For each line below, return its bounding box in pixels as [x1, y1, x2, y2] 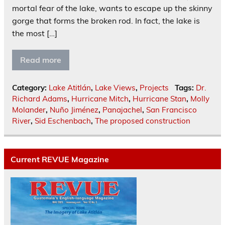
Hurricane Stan [133, 94, 186, 104]
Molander [12, 105, 46, 115]
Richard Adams [12, 94, 67, 104]
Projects [140, 83, 169, 93]
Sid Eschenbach [35, 116, 91, 126]
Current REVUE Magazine [10, 154, 109, 164]
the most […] [12, 28, 57, 39]
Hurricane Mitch [71, 94, 129, 104]
